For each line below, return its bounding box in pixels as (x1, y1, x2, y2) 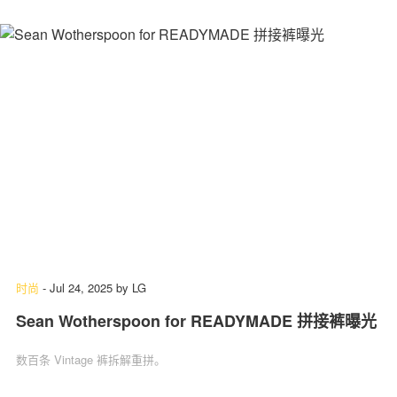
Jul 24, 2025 (50, 278, 113, 296)
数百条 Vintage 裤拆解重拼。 (16, 350, 166, 368)
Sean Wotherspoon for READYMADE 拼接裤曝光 (16, 308, 377, 332)
